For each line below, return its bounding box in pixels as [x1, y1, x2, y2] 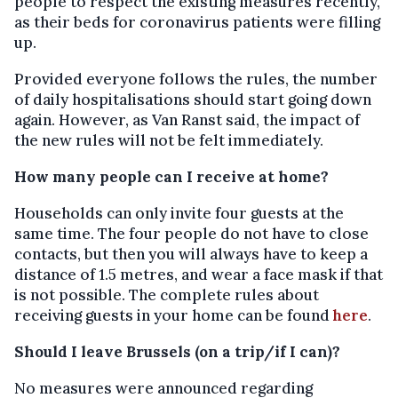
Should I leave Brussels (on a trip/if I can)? [14, 342, 340, 362]
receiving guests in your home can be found [14, 306, 333, 325]
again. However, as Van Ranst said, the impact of [14, 110, 360, 130]
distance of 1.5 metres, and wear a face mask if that [14, 265, 383, 284]
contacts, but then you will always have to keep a [14, 244, 368, 264]
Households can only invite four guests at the [14, 203, 344, 223]
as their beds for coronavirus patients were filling [14, 12, 380, 32]
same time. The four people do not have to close [14, 224, 369, 243]
